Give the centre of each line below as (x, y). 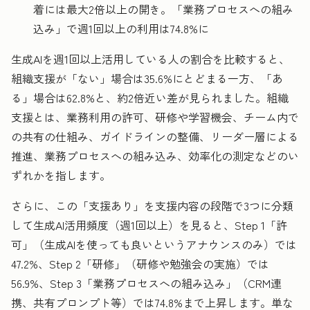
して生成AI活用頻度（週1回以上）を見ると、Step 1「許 (149, 225)
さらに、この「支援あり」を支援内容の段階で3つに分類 (152, 206)
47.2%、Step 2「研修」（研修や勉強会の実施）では (140, 264)
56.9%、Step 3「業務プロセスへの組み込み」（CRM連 (146, 283)
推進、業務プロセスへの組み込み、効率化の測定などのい (155, 156)
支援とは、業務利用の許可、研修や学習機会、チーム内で (155, 117)
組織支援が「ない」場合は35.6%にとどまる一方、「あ (147, 79)
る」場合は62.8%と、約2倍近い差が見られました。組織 (150, 98)
